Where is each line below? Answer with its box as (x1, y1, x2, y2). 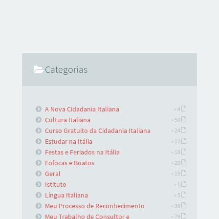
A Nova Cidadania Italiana (45, 105, 120, 114)
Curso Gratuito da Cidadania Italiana (45, 126, 151, 135)
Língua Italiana (45, 191, 88, 200)
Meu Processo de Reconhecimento (45, 201, 145, 211)
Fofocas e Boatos (45, 158, 95, 168)
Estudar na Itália (45, 137, 93, 146)
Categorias (45, 63, 88, 76)
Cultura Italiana (45, 115, 91, 125)
